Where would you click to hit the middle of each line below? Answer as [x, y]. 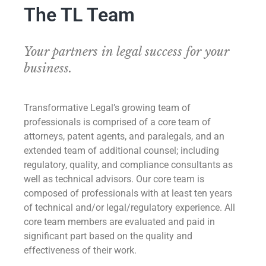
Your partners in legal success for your [126, 52]
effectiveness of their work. [80, 251]
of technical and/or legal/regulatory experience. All [129, 208]
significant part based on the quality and [108, 236]
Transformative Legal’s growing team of [107, 108]
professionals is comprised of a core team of [117, 122]
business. [48, 69]
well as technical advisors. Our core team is [114, 179]
